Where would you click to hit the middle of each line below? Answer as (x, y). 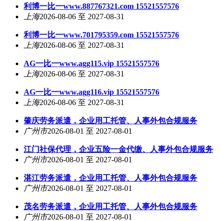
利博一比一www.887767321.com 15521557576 (101, 6)
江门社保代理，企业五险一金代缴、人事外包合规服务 (118, 149)
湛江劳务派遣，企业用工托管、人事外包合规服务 (110, 178)
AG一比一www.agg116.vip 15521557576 (92, 92)
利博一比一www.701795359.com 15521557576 (101, 35)
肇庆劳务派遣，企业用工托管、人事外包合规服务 (110, 121)
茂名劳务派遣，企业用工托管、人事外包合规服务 (110, 206)
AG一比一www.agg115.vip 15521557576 (92, 63)
